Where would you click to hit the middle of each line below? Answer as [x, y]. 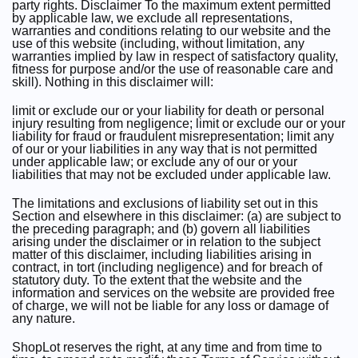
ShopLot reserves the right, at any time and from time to [167, 347]
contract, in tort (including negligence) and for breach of [167, 267]
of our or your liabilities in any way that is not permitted [165, 149]
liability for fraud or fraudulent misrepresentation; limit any [173, 136]
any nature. [44, 318]
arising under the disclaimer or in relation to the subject [166, 242]
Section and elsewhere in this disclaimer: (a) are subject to [177, 216]
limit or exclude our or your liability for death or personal [168, 111]
